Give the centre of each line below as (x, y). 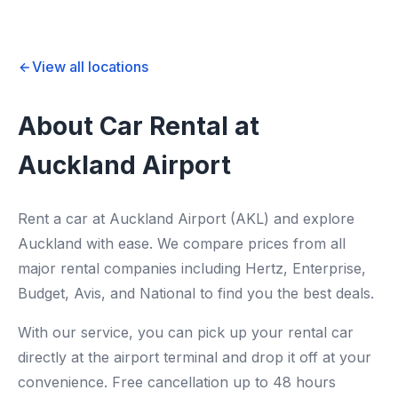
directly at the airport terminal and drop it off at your (195, 357)
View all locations (90, 67)
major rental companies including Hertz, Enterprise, (192, 268)
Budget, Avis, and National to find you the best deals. (196, 293)
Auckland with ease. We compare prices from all (182, 243)
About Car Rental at (139, 126)
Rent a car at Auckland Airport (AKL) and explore (186, 219)
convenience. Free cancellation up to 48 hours (177, 382)
